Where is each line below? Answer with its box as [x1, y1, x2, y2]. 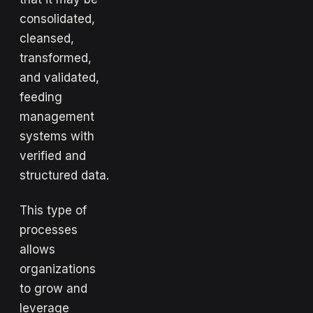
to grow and [20, 281, 87, 296]
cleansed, [20, 31, 74, 45]
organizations [20, 261, 96, 276]
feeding [20, 89, 62, 104]
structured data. [20, 168, 109, 182]
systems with [20, 129, 94, 143]
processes [20, 222, 78, 237]
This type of [20, 203, 87, 217]
